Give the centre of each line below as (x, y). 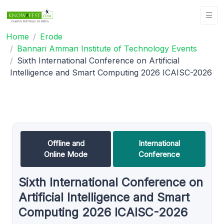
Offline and (66, 143)
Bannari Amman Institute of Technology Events (107, 48)
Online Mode (66, 154)
